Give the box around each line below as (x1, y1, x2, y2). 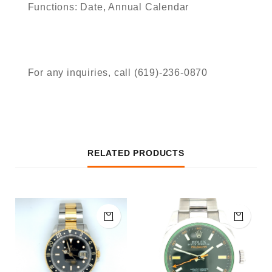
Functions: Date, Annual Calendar (27, 2, 189, 12)
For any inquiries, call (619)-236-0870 (27, 67, 208, 78)
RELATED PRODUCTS (87, 148, 185, 158)
